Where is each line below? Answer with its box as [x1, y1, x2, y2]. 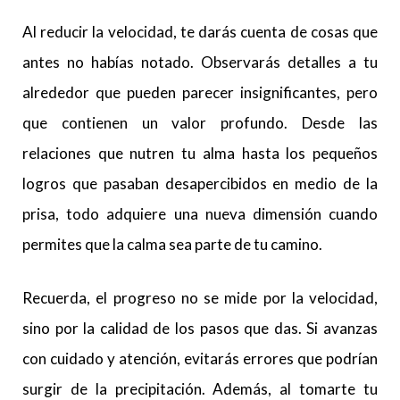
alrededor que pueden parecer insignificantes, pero [22, 83, 378, 102]
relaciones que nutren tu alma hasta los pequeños [22, 144, 378, 162]
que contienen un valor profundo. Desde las [22, 113, 378, 132]
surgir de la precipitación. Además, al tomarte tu [22, 379, 378, 398]
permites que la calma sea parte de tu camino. [22, 235, 322, 254]
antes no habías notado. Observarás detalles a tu [22, 53, 378, 71]
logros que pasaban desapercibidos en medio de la [22, 174, 378, 193]
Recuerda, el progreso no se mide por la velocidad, [22, 288, 378, 307]
